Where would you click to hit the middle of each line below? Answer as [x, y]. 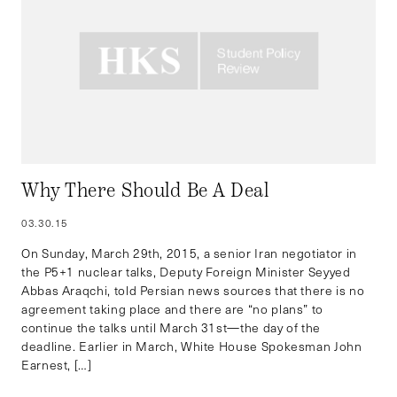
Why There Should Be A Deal [145, 190]
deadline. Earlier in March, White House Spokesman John [192, 346]
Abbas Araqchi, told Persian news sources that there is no [193, 290]
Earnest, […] [57, 364]
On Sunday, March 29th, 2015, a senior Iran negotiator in [189, 253]
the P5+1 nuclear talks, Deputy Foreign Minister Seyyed [186, 271]
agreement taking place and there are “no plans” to [173, 308]
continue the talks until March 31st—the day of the [171, 327]
